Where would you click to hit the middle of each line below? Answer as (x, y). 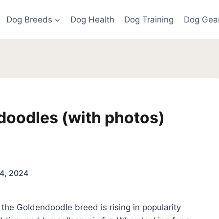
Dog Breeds (29, 19)
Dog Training (149, 19)
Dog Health (92, 19)
